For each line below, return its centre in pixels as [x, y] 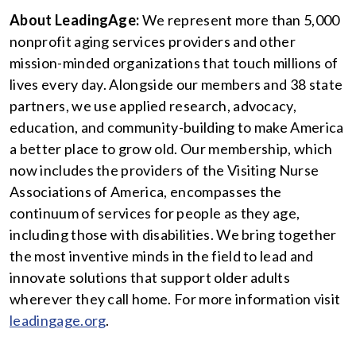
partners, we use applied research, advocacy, [153, 106]
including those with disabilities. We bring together [173, 235]
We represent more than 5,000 [241, 20]
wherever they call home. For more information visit [175, 299]
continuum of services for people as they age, [155, 213]
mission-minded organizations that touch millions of [174, 63]
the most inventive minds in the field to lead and [162, 256]
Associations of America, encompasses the [146, 192]
